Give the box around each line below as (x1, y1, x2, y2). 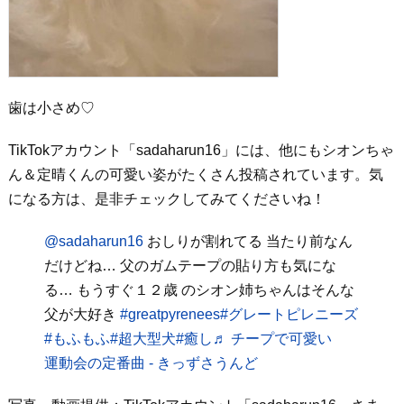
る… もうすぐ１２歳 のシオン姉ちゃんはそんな (43, 282, 354, 298)
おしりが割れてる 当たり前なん (142, 234, 353, 249)
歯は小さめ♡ (7, 100, 95, 115)
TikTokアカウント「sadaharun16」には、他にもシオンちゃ (7, 142, 394, 158)
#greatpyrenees (119, 307, 220, 322)
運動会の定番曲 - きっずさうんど (43, 355, 258, 371)
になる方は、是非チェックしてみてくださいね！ (7, 191, 326, 207)
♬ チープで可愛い (212, 331, 346, 346)
